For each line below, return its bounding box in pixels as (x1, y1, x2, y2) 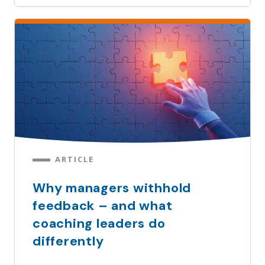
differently (33, 232, 104, 250)
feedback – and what (33, 196, 173, 214)
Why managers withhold (33, 179, 192, 196)
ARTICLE (55, 153, 95, 164)
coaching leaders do (33, 214, 166, 232)
